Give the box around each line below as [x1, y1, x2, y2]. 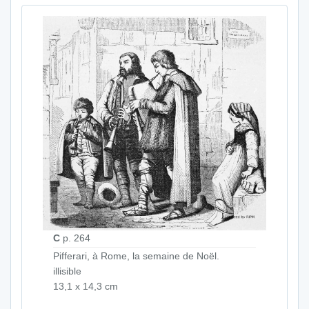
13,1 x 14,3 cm [53, 281, 118, 292]
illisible [53, 266, 81, 277]
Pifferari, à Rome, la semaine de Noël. [53, 250, 219, 262]
